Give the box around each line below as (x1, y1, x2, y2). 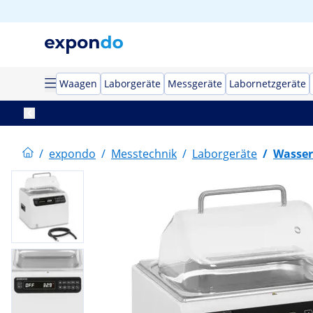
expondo (49, 146, 96, 161)
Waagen (59, 77, 97, 90)
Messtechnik (111, 146, 177, 161)
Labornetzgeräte (229, 77, 306, 90)
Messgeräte (168, 77, 222, 90)
